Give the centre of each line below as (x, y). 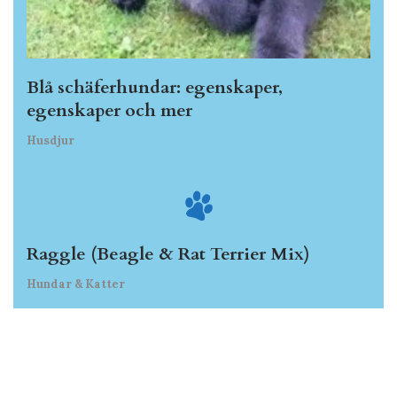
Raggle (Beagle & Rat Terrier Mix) (168, 253)
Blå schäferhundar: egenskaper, (155, 88)
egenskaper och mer (109, 111)
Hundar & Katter (76, 284)
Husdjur (51, 141)
